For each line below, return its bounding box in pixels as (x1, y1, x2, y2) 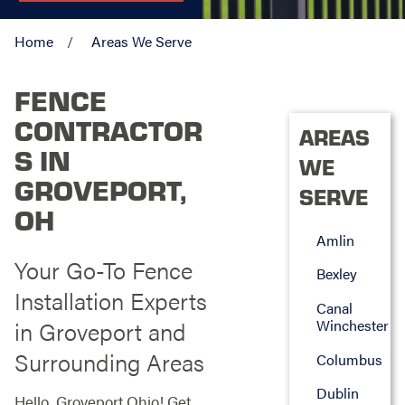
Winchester (316, 314, 389, 335)
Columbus (316, 348, 382, 370)
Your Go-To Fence (14, 252, 193, 287)
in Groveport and (14, 314, 186, 348)
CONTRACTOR (14, 109, 202, 148)
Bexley (316, 263, 357, 285)
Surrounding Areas (14, 344, 204, 379)
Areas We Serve (90, 31, 192, 52)
